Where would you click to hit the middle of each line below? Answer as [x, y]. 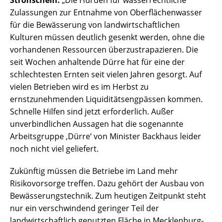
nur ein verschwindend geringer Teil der [84, 208]
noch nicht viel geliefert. [54, 149]
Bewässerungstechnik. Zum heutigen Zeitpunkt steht [108, 196]
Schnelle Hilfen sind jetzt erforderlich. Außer [92, 112]
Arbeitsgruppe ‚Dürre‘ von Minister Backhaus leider [106, 137]
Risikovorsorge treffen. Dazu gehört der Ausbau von [107, 184]
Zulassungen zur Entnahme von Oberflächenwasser [106, 13]
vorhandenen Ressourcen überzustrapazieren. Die [104, 50]
